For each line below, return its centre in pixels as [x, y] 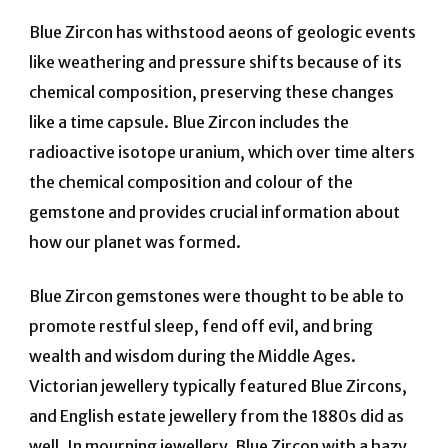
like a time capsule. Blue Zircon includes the [188, 122]
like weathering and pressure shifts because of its [215, 62]
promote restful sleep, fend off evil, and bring [200, 326]
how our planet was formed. [134, 242]
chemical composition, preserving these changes [211, 92]
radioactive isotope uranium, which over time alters [221, 152]
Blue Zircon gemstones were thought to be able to [216, 296]
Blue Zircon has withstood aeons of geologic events [222, 32]
